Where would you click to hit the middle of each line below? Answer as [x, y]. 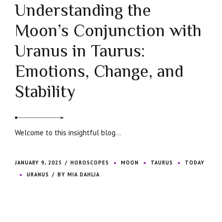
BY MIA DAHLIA [79, 175]
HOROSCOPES [90, 163]
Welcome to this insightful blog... [68, 133]
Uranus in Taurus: [80, 51]
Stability [45, 92]
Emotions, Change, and [99, 71]
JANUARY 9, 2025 [38, 163]
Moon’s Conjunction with [108, 31]
